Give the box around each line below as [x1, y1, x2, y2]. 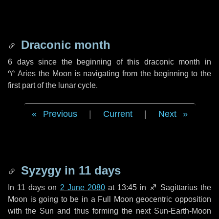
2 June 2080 [60, 183, 105, 192]
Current [103, 109, 132, 119]
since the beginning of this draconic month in [33, 58, 212, 66]
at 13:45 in [105, 183, 150, 192]
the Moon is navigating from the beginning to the [36, 69, 212, 78]
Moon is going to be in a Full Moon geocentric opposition [8, 195, 211, 203]
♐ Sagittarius [149, 183, 197, 192]
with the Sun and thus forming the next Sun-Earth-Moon [8, 207, 211, 215]
